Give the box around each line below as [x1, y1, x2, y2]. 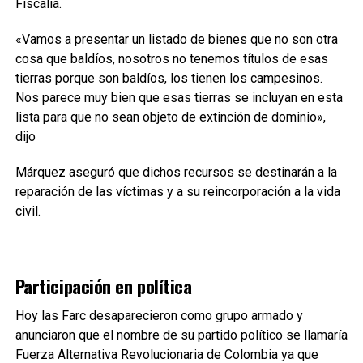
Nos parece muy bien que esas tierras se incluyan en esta [15, 90, 343, 106]
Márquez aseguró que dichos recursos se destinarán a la [15, 164, 337, 181]
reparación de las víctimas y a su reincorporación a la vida [15, 184, 340, 200]
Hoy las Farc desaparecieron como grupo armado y [15, 308, 303, 324]
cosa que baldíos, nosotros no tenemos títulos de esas [15, 51, 328, 67]
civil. [15, 203, 41, 220]
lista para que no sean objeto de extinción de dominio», [15, 109, 326, 126]
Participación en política [15, 272, 192, 300]
